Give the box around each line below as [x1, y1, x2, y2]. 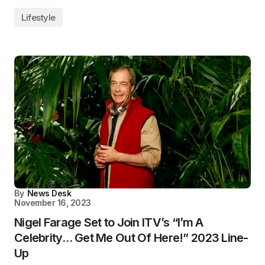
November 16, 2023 [14, 197, 91, 208]
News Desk [27, 188, 72, 198]
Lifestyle [21, 12, 56, 23]
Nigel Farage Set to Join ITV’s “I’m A [14, 215, 203, 230]
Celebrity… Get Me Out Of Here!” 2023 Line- [14, 230, 248, 245]
